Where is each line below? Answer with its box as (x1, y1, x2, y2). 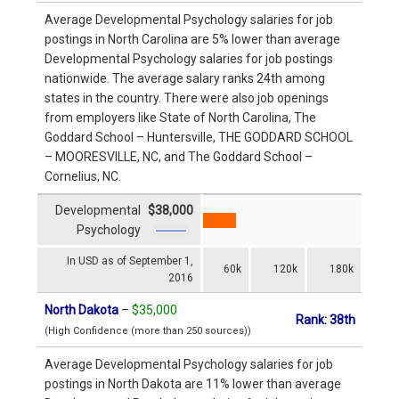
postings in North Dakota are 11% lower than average (45, 376, 341, 391)
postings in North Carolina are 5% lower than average (45, 31, 340, 46)
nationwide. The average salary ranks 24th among (45, 70, 325, 85)
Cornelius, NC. (45, 168, 121, 183)
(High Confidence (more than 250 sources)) (45, 324, 251, 337)
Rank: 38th (295, 312, 355, 327)
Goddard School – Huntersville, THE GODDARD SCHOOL (45, 129, 353, 144)
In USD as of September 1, (67, 254, 193, 267)
